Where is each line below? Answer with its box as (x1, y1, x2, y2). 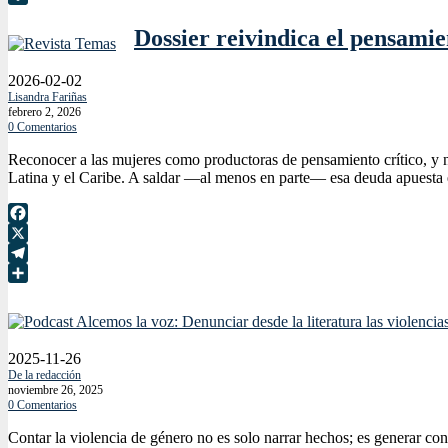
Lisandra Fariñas (8, 90, 87, 105)
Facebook (8, 224, 70, 242)
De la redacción (8, 367, 81, 382)
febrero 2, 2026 (8, 105, 81, 120)
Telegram (8, 264, 67, 282)
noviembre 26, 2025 (8, 382, 103, 397)
